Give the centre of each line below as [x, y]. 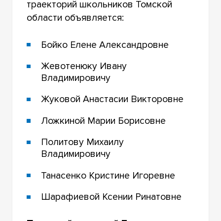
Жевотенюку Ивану [84, 66]
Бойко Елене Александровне [105, 45]
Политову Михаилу [83, 142]
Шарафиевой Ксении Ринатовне [111, 197]
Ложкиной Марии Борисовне [104, 121]
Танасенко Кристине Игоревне [108, 175]
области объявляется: [75, 18]
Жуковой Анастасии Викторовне [112, 99]
